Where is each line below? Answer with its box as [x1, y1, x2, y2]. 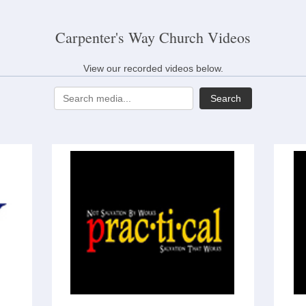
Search [210, 93, 241, 104]
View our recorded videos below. [83, 63, 223, 74]
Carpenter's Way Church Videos [55, 27, 251, 47]
